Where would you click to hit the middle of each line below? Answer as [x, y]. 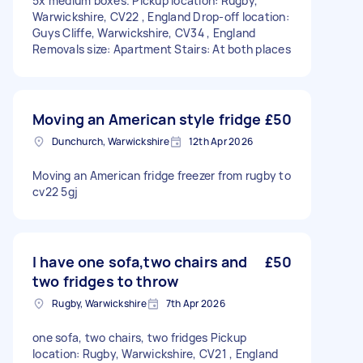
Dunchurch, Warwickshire [111, 141]
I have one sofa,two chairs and [140, 262]
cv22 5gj [55, 192]
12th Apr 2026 [220, 141]
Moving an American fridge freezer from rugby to [162, 175]
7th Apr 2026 [195, 303]
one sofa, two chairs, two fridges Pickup [139, 337]
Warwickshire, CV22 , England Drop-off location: [161, 17]
